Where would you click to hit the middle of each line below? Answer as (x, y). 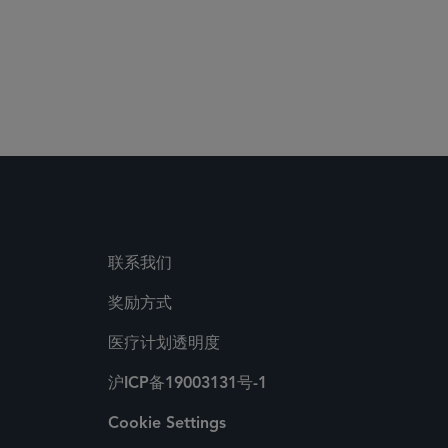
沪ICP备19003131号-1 (187, 384)
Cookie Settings (167, 424)
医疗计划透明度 (164, 344)
